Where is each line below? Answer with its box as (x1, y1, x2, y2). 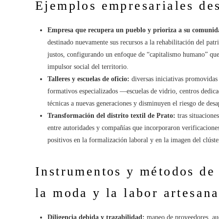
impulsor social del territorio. (47, 63, 129, 70)
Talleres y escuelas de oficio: (47, 75, 130, 83)
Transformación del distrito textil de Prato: (47, 111, 175, 119)
